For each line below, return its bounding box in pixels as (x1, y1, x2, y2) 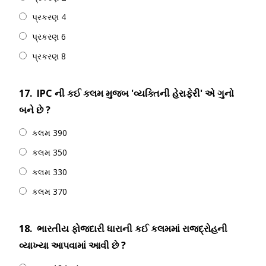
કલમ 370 (32, 186, 67, 197)
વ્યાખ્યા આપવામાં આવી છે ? (19, 239, 126, 252)
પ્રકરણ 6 (32, 31, 66, 42)
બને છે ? (19, 103, 50, 116)
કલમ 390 (32, 127, 67, 138)
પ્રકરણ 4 (32, 11, 66, 23)
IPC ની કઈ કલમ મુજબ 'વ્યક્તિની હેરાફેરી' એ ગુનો (37, 87, 234, 100)
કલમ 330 (32, 166, 67, 178)
